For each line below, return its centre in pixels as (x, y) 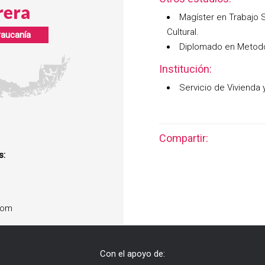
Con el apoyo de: (132, 254)
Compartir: (184, 138)
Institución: (185, 69)
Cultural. (183, 32)
